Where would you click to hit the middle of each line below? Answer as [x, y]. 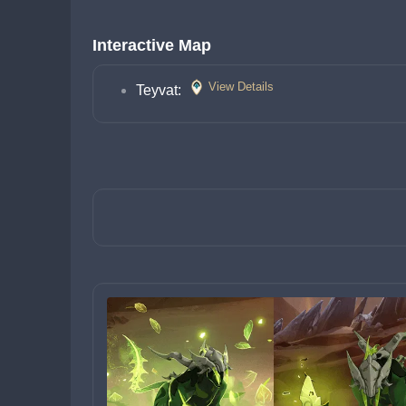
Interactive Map [152, 45]
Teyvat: [160, 90]
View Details [241, 87]
